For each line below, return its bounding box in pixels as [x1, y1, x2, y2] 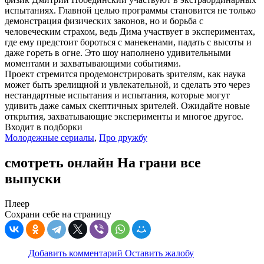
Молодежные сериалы [5, 133, 94, 143]
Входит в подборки [5, 122, 82, 133]
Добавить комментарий [28, 248, 125, 259]
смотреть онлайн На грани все [5, 155, 201, 171]
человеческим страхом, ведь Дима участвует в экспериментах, [5, 27, 255, 37]
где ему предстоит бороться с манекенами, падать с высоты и [5, 37, 252, 48]
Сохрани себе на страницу [5, 209, 111, 220]
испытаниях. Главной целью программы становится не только [5, 5, 256, 16]
